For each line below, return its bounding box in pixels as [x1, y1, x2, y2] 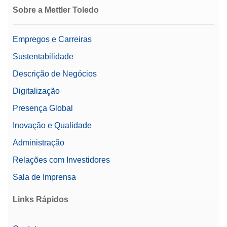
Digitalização [13, 86, 60, 95]
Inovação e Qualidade [13, 121, 92, 130]
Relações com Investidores [13, 155, 110, 164]
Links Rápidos [13, 195, 68, 204]
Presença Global [13, 103, 73, 112]
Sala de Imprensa [13, 172, 76, 181]
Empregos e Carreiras [13, 34, 92, 44]
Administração [13, 138, 64, 147]
